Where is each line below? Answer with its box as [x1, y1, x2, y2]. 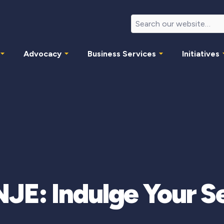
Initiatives [182, 48, 219, 58]
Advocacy [23, 48, 61, 58]
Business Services [87, 48, 156, 58]
